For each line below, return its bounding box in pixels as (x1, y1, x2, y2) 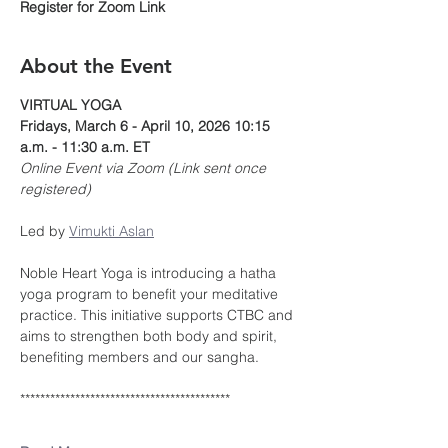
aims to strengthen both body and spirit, (20, 327, 281, 345)
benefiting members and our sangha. (20, 348, 259, 366)
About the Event (20, 54, 172, 78)
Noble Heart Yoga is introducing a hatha (20, 264, 280, 282)
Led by (20, 222, 69, 240)
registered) (20, 180, 91, 198)
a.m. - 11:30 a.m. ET (20, 138, 150, 156)
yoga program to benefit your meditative (20, 285, 282, 303)
